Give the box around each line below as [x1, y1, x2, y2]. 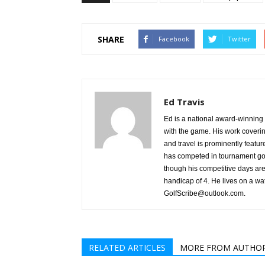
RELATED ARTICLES [89, 242, 166, 253]
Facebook [159, 34, 189, 43]
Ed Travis [164, 96, 205, 108]
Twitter [228, 34, 251, 43]
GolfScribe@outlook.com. [164, 189, 245, 198]
